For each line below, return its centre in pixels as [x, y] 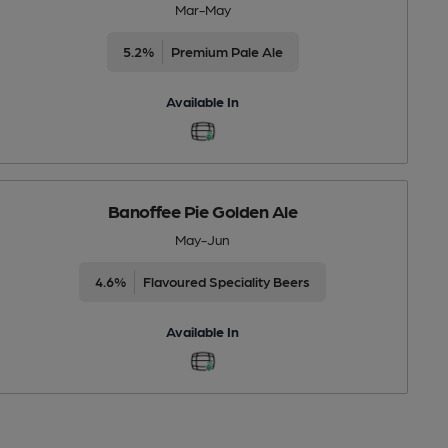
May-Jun [203, 238]
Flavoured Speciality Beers [227, 280]
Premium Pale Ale [226, 50]
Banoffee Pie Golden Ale [202, 210]
